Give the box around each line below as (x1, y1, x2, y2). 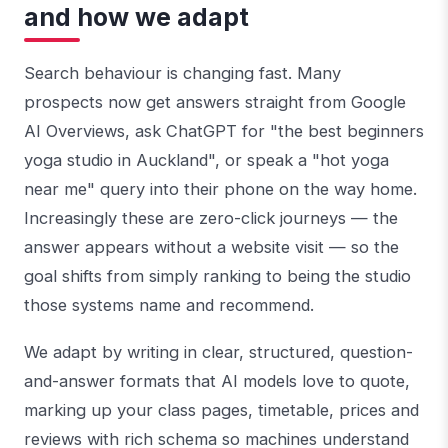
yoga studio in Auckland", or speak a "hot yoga (24, 150, 389, 171)
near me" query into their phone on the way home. (24, 179, 417, 200)
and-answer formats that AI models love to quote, (24, 370, 410, 391)
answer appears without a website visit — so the (24, 237, 399, 258)
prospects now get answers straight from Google (24, 92, 406, 113)
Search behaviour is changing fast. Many (24, 63, 341, 84)
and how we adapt (24, 2, 249, 33)
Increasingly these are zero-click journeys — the (24, 208, 398, 229)
